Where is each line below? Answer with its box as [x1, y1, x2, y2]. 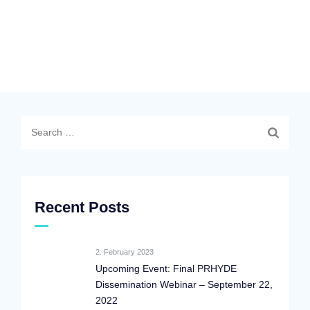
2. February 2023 [95, 248, 154, 256]
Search [20, 118, 53, 129]
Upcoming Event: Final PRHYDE [95, 263, 237, 274]
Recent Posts [35, 199, 129, 216]
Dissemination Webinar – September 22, [95, 279, 273, 290]
